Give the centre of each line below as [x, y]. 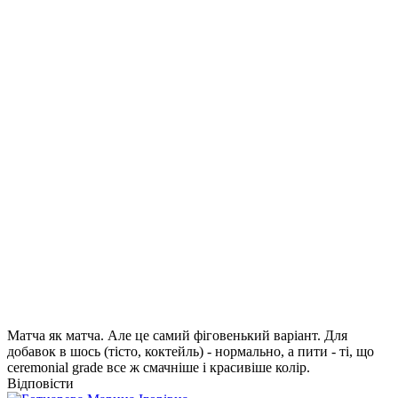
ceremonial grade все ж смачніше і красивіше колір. [159, 367]
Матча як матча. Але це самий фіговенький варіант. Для [177, 335]
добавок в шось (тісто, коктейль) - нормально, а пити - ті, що [191, 351]
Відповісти [40, 383]
